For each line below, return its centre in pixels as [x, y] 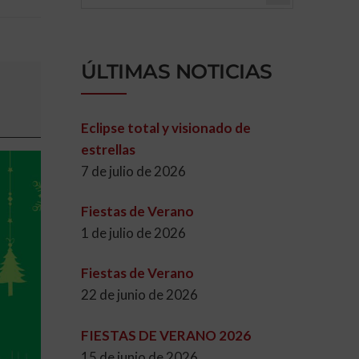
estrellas [108, 149]
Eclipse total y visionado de [165, 127]
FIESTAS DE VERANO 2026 [165, 335]
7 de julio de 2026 [133, 171]
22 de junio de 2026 [139, 295]
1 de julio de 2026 [133, 233]
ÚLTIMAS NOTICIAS [176, 71]
